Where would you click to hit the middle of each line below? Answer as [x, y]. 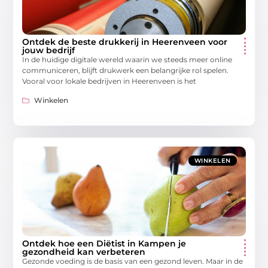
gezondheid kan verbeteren [84, 252]
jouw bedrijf [49, 51]
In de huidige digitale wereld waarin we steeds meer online [127, 60]
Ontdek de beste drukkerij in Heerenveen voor [125, 42]
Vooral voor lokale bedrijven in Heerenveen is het [109, 81]
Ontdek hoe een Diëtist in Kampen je [104, 244]
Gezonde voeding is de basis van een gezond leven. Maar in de [133, 261]
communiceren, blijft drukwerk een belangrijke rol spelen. [126, 71]
